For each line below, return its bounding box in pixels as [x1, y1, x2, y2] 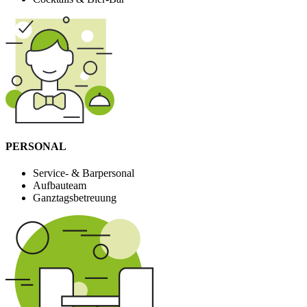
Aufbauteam [33, 180, 86, 192]
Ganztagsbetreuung [33, 192, 116, 204]
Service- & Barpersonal [33, 167, 134, 180]
